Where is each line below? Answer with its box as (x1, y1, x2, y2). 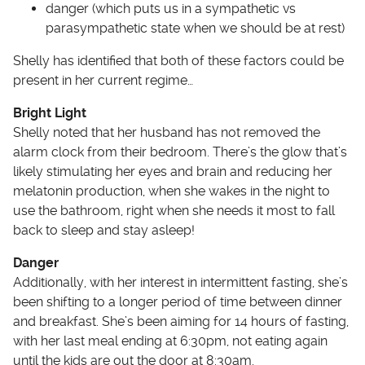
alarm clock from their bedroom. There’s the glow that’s (13, 144, 347, 161)
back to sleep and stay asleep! (13, 222, 195, 239)
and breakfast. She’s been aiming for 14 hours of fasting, (13, 314, 349, 330)
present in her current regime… (13, 73, 193, 89)
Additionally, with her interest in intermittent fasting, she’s (13, 275, 348, 291)
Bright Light (13, 105, 86, 121)
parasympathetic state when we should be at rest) (46, 20, 345, 37)
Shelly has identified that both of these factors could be (13, 53, 344, 69)
